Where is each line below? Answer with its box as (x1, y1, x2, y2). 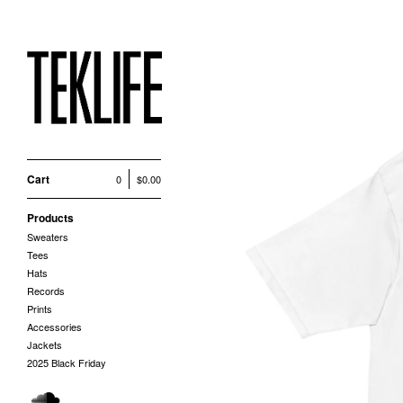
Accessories (27, 318, 82, 334)
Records (27, 282, 65, 298)
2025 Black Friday (27, 354, 106, 370)
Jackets (27, 336, 62, 352)
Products (27, 209, 74, 226)
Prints (27, 300, 52, 316)
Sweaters (27, 228, 68, 244)
